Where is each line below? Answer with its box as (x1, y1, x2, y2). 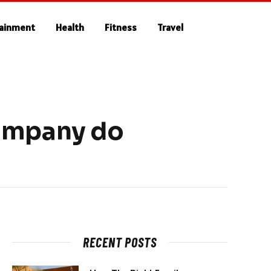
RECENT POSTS (83, 234, 157, 250)
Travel (157, 21, 184, 33)
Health (56, 21, 85, 33)
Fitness (105, 21, 137, 33)
